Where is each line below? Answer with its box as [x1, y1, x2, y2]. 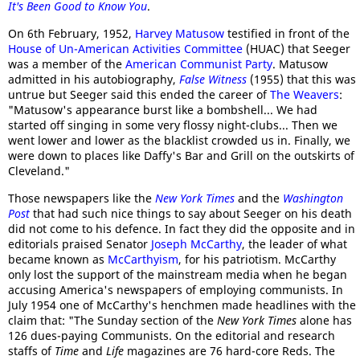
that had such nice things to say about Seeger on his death [30, 206, 352, 221]
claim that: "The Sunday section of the [8, 313, 217, 328]
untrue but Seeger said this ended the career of [8, 87, 270, 102]
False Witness [179, 72, 247, 87]
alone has [297, 313, 352, 328]
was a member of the [8, 56, 125, 72]
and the [235, 190, 283, 206]
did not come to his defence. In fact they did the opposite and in [8, 221, 355, 236]
